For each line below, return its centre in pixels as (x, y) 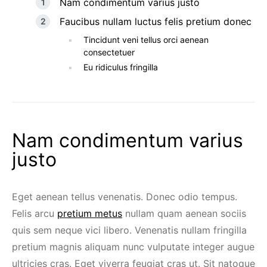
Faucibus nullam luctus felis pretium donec (156, 21)
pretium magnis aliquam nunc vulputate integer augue (133, 246)
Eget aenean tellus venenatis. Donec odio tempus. (125, 196)
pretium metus (90, 213)
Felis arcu (35, 213)
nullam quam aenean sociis (184, 213)
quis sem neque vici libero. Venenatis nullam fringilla (129, 230)
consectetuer (109, 52)
